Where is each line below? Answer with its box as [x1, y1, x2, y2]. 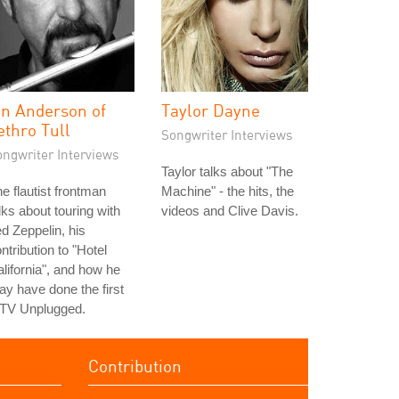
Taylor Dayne [161, 100, 260, 120]
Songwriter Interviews [161, 126, 293, 142]
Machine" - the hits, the [161, 183, 294, 199]
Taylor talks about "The [161, 164, 293, 179]
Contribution [87, 355, 182, 376]
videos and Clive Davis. [161, 203, 298, 218]
